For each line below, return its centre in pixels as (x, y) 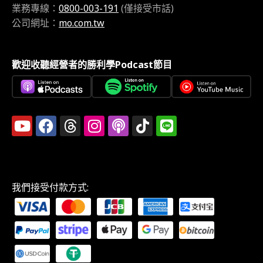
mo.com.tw (82, 23)
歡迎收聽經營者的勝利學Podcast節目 (92, 65)
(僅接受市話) (146, 8)
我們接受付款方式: (50, 188)
